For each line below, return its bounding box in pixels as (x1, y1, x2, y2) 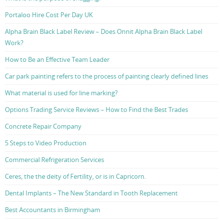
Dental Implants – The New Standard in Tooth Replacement (5, 189, 178, 198)
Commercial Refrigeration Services (5, 155, 104, 165)
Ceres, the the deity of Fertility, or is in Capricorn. (5, 172, 146, 181)
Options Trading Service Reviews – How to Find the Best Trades (5, 105, 188, 114)
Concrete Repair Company (5, 122, 82, 131)
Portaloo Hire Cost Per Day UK (5, 10, 93, 20)
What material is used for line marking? (5, 88, 118, 98)
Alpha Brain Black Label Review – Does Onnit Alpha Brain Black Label (5, 27, 202, 36)
